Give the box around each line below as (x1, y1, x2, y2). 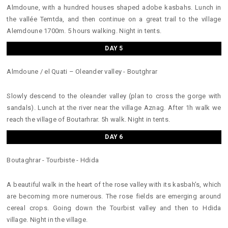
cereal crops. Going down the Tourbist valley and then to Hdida (7, 204, 221, 212)
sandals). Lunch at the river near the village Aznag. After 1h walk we (7, 103, 221, 111)
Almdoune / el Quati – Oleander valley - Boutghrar (7, 67, 158, 75)
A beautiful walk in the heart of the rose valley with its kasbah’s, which (7, 180, 221, 188)
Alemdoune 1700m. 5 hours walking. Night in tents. (7, 26, 162, 35)
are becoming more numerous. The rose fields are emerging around (7, 192, 221, 200)
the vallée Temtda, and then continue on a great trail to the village (7, 15, 221, 23)
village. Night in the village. (7, 215, 88, 223)
